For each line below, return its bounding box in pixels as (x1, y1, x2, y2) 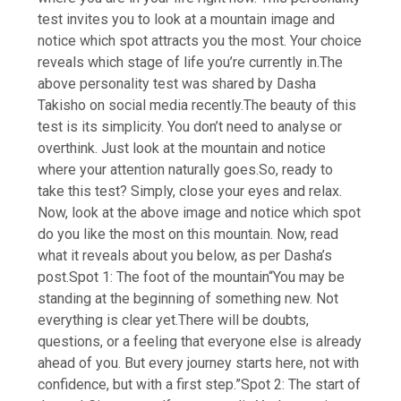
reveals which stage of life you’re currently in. (38, 53, 320, 71)
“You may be (269, 268, 346, 286)
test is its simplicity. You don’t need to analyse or (38, 117, 343, 135)
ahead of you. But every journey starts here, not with (38, 354, 360, 371)
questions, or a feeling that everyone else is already (38, 332, 363, 350)
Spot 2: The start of (241, 375, 362, 393)
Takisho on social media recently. (38, 96, 244, 114)
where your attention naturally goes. (38, 160, 260, 178)
